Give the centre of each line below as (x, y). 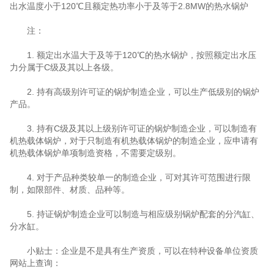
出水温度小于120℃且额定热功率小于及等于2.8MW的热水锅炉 (129, 6)
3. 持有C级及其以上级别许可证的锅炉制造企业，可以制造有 (133, 128)
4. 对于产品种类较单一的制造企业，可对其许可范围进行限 (130, 177)
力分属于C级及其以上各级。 (64, 67)
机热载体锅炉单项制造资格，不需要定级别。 (95, 153)
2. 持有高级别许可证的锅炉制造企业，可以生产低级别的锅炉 (134, 92)
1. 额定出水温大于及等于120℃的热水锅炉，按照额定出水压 (133, 55)
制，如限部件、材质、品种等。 (69, 190)
